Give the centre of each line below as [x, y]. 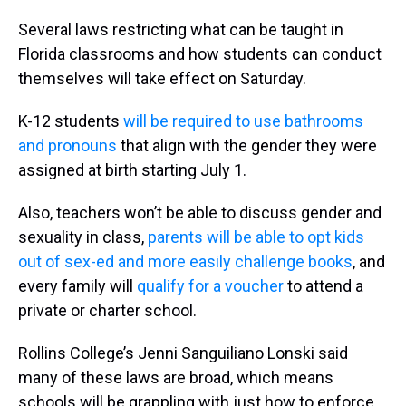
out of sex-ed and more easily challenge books [185, 261]
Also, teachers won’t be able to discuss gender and [200, 213]
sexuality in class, [83, 237]
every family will [77, 286]
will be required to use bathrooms [242, 121]
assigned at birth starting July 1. [132, 170]
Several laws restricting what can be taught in [181, 29]
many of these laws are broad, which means [176, 377]
